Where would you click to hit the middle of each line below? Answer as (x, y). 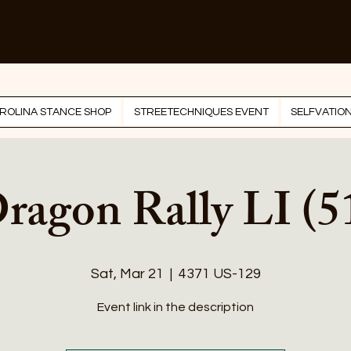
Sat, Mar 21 (127, 274)
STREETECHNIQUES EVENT (201, 112)
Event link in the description (175, 307)
